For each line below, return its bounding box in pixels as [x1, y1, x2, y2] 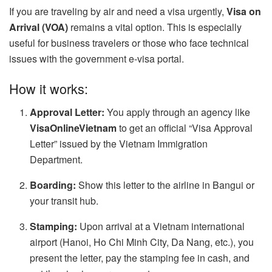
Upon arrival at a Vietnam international [77, 219, 245, 234]
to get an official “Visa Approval [117, 121, 253, 135]
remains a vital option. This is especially [68, 19, 242, 34]
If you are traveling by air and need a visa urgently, [9, 4, 226, 18]
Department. [30, 152, 83, 167]
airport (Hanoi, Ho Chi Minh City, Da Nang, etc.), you [30, 235, 254, 250]
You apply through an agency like [104, 105, 251, 120]
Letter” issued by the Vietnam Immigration [30, 137, 208, 151]
